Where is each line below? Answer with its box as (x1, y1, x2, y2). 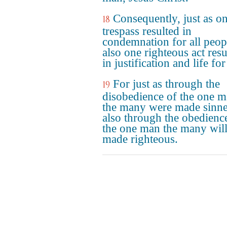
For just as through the (113, 78, 220, 90)
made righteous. (102, 133, 178, 145)
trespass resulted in (102, 25, 192, 37)
